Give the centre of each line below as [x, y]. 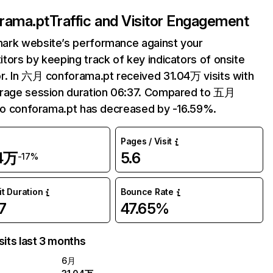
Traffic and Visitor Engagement [149, 21]
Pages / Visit [146, 141]
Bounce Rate [147, 192]
